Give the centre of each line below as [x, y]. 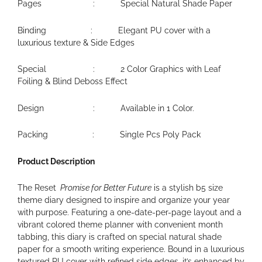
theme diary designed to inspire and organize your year [124, 200]
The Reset [38, 188]
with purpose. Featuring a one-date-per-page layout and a [130, 212]
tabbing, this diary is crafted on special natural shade [120, 237]
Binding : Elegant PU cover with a [114, 30]
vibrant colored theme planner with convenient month [120, 225]
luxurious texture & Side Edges [76, 42]
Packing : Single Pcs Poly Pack [109, 135]
